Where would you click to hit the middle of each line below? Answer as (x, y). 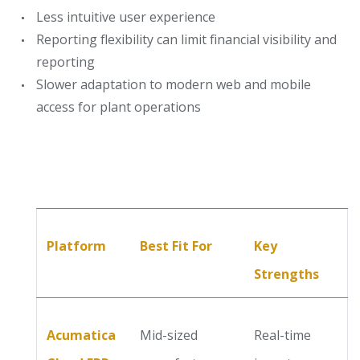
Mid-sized (169, 335)
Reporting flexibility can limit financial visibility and (186, 39)
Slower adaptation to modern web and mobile (174, 84)
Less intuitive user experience (126, 17)
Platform (76, 246)
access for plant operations (119, 107)
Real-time (282, 335)
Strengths (286, 274)
